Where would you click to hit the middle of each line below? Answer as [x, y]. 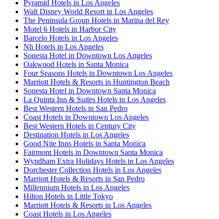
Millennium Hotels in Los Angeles [77, 187]
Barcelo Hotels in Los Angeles [71, 38]
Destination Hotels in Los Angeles [76, 134]
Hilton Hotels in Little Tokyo [68, 196]
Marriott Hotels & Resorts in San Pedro [84, 178]
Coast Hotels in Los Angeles [67, 214]
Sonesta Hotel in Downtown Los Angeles [88, 55]
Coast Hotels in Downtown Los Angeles [86, 117]
